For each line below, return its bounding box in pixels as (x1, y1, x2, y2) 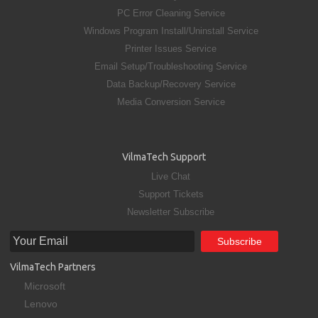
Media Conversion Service (117, 96, 225, 107)
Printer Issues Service (125, 43, 217, 54)
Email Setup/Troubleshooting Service (94, 60, 248, 72)
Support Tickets (138, 188, 204, 199)
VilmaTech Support (122, 150, 206, 163)
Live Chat (151, 170, 191, 182)
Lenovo (24, 297, 57, 309)
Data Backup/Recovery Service (106, 78, 236, 89)
